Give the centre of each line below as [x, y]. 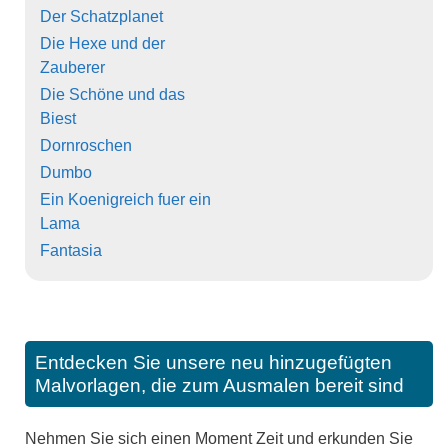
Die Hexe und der [102, 44]
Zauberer [72, 68]
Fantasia [71, 251]
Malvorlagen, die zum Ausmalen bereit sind [219, 386]
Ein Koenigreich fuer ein [125, 200]
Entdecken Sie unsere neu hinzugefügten [213, 363]
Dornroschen [86, 146]
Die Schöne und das [112, 95]
